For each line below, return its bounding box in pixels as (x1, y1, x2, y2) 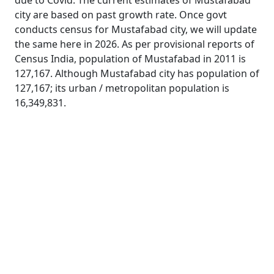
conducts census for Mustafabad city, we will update (15, 23, 257, 36)
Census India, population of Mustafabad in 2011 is (15, 52, 246, 65)
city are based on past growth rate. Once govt (15, 8, 227, 21)
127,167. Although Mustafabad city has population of (15, 67, 259, 80)
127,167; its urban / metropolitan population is (15, 81, 229, 95)
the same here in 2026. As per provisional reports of (15, 37, 254, 51)
